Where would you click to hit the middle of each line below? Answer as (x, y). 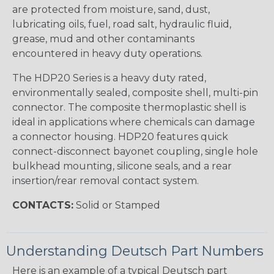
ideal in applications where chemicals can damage (134, 122)
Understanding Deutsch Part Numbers (135, 250)
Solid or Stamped (117, 205)
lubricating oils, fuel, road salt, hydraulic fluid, (122, 24)
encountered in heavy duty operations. (107, 53)
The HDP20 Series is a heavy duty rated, (109, 78)
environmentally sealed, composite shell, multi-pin (135, 92)
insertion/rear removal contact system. (106, 180)
